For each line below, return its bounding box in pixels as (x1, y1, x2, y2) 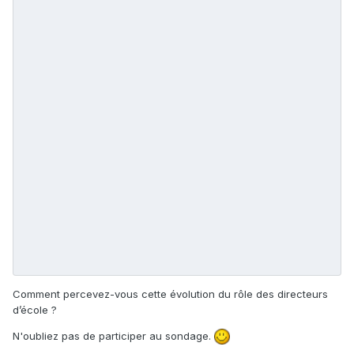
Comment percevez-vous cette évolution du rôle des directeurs (13, 287, 328, 300)
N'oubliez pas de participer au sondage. (13, 329, 214, 342)
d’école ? (13, 303, 57, 316)
